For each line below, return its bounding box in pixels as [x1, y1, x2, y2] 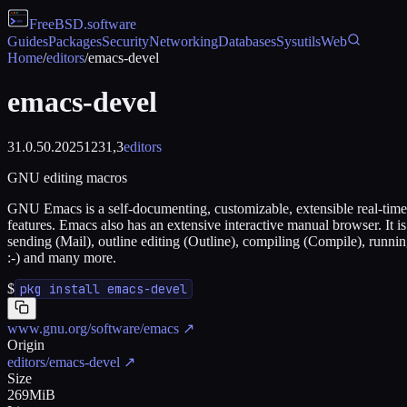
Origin [7, 336, 45, 352]
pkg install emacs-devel [20, 280, 187, 297]
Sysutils [276, 34, 321, 49]
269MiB [7, 386, 55, 402]
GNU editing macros [7, 169, 127, 185]
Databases [218, 34, 276, 49]
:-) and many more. [7, 249, 116, 265]
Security [102, 34, 149, 49]
